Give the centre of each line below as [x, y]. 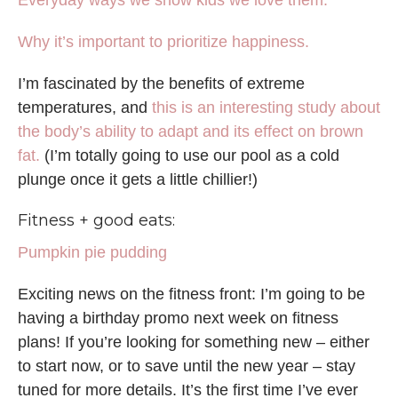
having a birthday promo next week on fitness [178, 318]
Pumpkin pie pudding [92, 253]
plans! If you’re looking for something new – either [194, 342]
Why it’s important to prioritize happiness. [163, 42]
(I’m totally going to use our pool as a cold [190, 156]
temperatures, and [85, 108]
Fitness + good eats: [96, 221]
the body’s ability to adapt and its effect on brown [191, 132]
